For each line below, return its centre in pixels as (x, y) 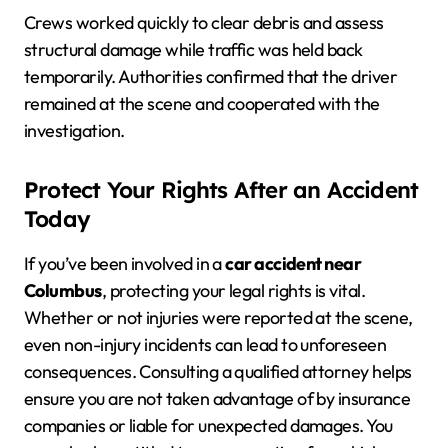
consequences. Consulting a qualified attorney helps (218, 371)
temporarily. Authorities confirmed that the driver (210, 76)
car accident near (293, 263)
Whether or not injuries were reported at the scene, (218, 317)
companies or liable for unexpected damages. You (208, 425)
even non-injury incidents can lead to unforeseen (205, 344)
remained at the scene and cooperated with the (202, 103)
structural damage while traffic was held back (193, 49)
